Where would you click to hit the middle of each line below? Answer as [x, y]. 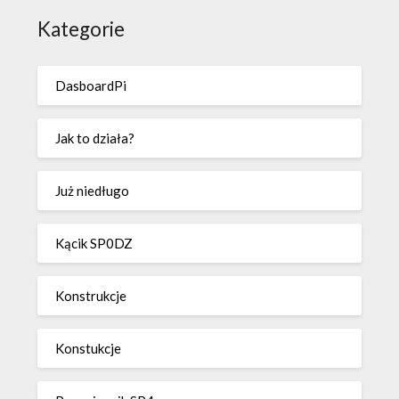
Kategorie [81, 29]
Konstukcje [89, 348]
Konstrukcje [91, 295]
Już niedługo [93, 190]
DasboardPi [91, 85]
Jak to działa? [95, 138]
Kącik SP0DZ [94, 243]
